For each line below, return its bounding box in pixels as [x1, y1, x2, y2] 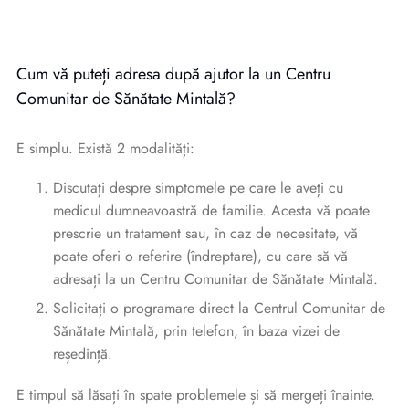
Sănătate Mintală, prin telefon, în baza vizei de [53, 320, 340, 341]
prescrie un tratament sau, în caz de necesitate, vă [53, 223, 358, 244]
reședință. [53, 343, 112, 364]
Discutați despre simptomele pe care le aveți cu [53, 177, 343, 198]
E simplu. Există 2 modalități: [16, 138, 194, 159]
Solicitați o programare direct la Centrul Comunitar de [53, 298, 385, 319]
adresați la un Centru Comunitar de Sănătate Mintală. [53, 268, 378, 289]
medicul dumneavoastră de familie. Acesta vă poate [53, 200, 370, 221]
